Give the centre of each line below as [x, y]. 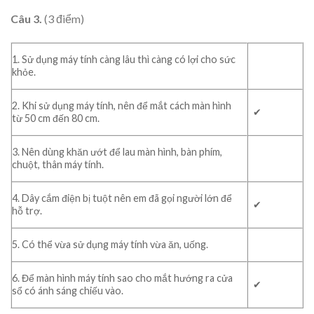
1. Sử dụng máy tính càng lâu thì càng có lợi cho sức [124, 60]
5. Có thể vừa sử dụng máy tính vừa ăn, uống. [110, 245]
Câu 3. [27, 19]
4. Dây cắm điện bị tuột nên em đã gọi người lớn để [122, 198]
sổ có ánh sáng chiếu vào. [68, 291]
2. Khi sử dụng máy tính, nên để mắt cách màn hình [122, 106]
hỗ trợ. [27, 211]
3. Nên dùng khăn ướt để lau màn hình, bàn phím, [117, 152]
